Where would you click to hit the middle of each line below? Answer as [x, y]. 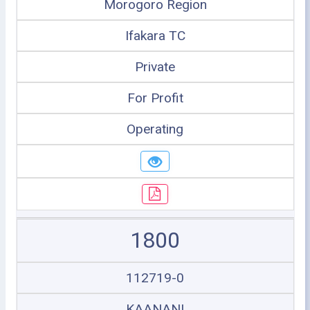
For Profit [155, 98]
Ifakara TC [155, 36]
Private [155, 67]
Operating [155, 129]
